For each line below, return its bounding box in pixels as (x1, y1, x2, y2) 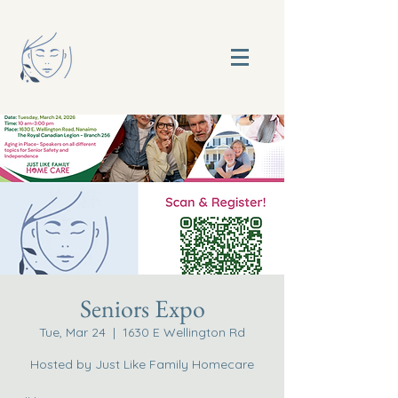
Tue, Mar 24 (39, 324, 106, 340)
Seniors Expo (79, 292, 205, 324)
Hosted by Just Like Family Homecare (30, 356, 254, 372)
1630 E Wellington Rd (123, 324, 245, 340)
